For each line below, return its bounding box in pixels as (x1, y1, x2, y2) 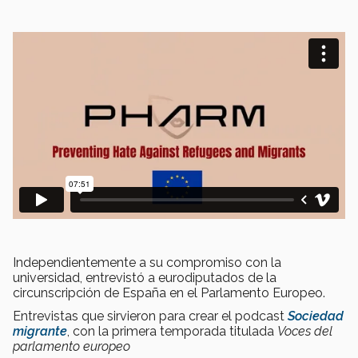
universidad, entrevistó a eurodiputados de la (13, 270, 276, 286)
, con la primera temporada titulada (67, 324, 277, 340)
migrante (13, 324, 67, 340)
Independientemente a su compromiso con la (13, 255, 281, 271)
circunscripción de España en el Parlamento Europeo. (13, 285, 325, 301)
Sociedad (288, 308, 344, 324)
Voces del (277, 324, 332, 340)
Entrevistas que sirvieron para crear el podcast (13, 308, 288, 324)
